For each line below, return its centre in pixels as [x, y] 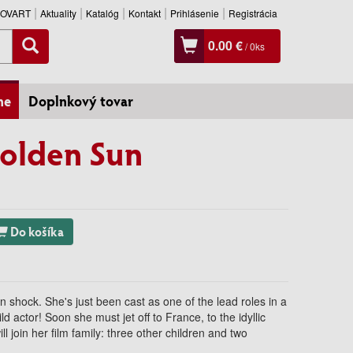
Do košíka [36, 231]
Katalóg [102, 13]
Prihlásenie [195, 13]
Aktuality [58, 13]
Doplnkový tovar [80, 101]
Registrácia [253, 13]
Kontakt [145, 13]
